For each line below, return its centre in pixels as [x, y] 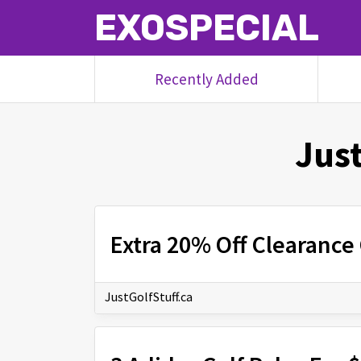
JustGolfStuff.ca [149, 297]
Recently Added [206, 79]
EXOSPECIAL [207, 28]
